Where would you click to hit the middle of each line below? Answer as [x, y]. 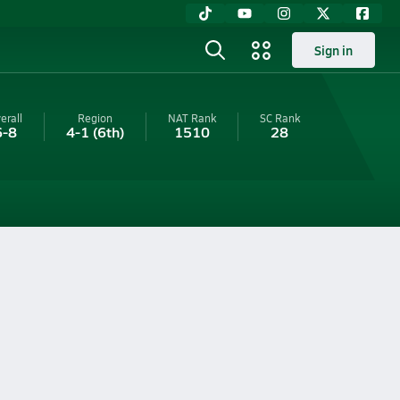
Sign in [333, 50]
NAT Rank [192, 118]
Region [95, 118]
